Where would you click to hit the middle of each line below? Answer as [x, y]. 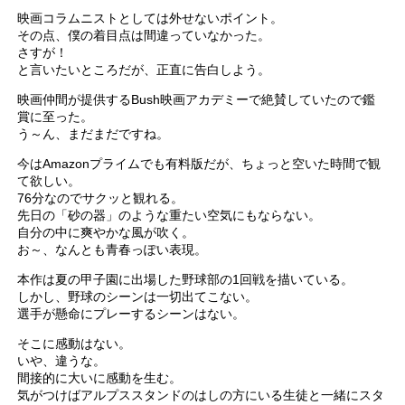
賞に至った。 [56, 116]
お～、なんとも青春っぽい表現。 [113, 249]
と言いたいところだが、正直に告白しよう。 [144, 69]
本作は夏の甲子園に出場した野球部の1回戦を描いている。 [186, 279]
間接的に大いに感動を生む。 [100, 377]
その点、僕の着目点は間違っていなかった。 [144, 35]
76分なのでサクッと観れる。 [101, 198]
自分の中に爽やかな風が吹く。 [106, 232]
